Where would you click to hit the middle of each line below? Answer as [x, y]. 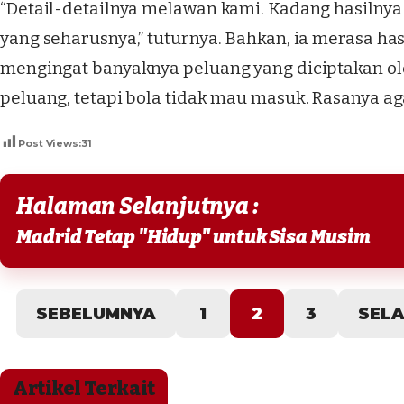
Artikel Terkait [84, 389]
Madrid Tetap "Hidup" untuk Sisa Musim [193, 238]
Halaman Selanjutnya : [138, 207]
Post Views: [50, 144]
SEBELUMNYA [96, 314]
